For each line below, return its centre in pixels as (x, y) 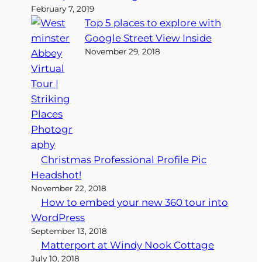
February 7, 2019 (63, 8)
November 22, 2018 (69, 188)
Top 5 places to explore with (153, 23)
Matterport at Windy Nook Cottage (128, 245)
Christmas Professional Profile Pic (124, 159)
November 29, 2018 (123, 51)
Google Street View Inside (149, 38)
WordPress (58, 217)
